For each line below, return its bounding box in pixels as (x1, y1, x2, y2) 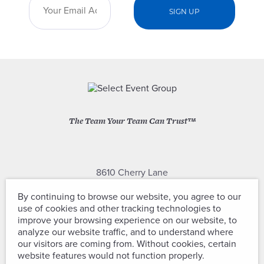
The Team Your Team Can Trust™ (68, 114, 196, 127)
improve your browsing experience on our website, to (18, 214, 237, 226)
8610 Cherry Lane (96, 166, 168, 179)
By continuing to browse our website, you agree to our (18, 191, 241, 203)
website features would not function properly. (18, 250, 204, 262)
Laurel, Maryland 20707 (84, 181, 180, 194)
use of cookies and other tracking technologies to (18, 203, 221, 214)
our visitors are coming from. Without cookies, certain (18, 238, 236, 250)
